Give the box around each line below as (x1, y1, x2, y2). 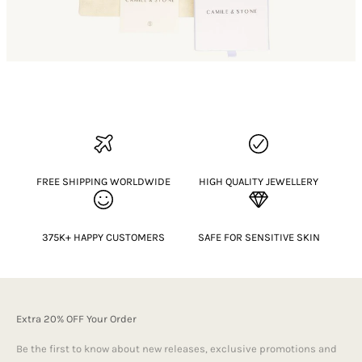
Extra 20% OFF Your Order (16, 312, 137, 325)
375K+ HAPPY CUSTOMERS (42, 230, 165, 243)
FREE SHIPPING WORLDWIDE (36, 175, 170, 187)
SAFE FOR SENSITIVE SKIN (197, 230, 320, 243)
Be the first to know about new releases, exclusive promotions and (16, 342, 337, 355)
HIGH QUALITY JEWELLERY (199, 175, 318, 187)
